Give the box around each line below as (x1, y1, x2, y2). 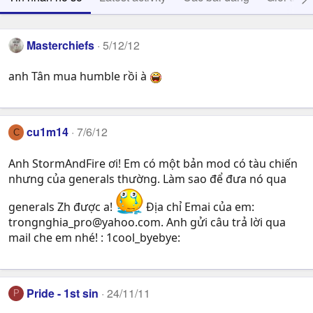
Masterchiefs (27, 37, 95, 53)
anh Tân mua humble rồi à (8, 68, 150, 85)
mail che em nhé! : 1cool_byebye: (8, 229, 180, 245)
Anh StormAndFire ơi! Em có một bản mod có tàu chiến (8, 155, 298, 171)
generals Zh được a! (8, 198, 115, 214)
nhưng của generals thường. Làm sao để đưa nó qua (8, 170, 286, 187)
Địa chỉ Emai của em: (143, 198, 254, 214)
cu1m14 (27, 124, 69, 140)
